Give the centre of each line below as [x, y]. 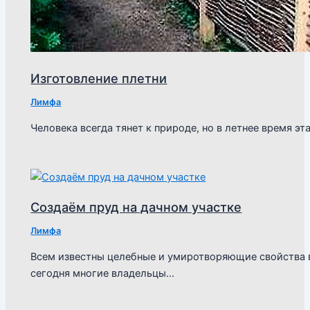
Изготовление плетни [99, 79]
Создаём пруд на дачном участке [136, 207]
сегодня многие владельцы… [103, 273]
